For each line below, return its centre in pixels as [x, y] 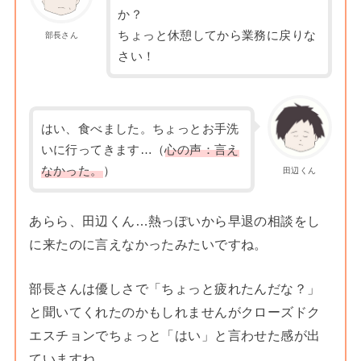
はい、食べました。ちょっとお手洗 [140, 129]
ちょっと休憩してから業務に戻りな [217, 35]
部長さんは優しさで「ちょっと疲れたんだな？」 [175, 288]
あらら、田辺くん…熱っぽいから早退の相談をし [175, 220]
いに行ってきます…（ [103, 149]
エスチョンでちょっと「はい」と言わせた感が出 [175, 335]
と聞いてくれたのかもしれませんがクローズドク [175, 311]
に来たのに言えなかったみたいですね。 [148, 244]
